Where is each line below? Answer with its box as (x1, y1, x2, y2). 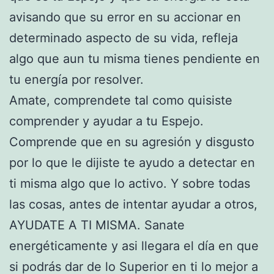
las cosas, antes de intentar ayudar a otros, (9, 196, 257, 212)
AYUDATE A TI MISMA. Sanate (9, 217, 185, 232)
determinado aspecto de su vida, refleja (9, 30, 238, 45)
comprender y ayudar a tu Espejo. (9, 113, 204, 128)
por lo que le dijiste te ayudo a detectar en (9, 155, 255, 170)
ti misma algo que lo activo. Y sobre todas (9, 176, 250, 191)
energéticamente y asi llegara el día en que (9, 238, 259, 253)
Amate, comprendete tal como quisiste (9, 92, 232, 108)
